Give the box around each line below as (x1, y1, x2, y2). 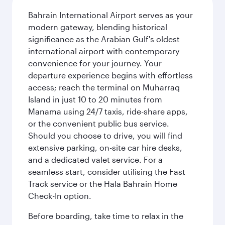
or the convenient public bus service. (28, 119, 169, 128)
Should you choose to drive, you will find (28, 131, 182, 140)
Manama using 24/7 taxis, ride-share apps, (28, 106, 188, 116)
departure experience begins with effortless (28, 70, 193, 80)
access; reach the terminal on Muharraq (28, 82, 180, 92)
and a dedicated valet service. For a (28, 155, 163, 164)
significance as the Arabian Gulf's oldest (28, 34, 180, 44)
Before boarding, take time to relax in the (28, 211, 183, 220)
